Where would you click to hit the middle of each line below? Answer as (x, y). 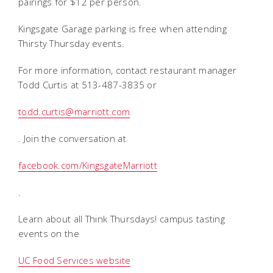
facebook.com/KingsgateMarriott (88, 165)
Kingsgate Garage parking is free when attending (123, 29)
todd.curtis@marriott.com (74, 112)
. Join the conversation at (72, 139)
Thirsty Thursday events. (72, 44)
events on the (49, 234)
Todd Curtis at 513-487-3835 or (88, 85)
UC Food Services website (75, 261)
